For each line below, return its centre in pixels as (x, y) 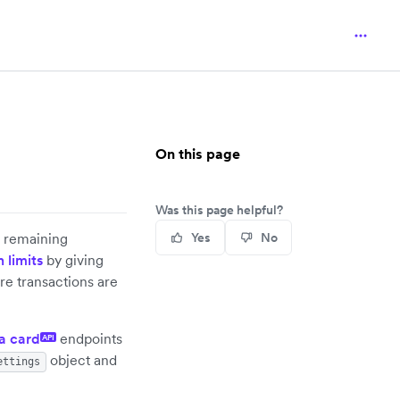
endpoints (89, 338)
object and (82, 360)
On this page (198, 154)
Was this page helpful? (219, 210)
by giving (73, 260)
